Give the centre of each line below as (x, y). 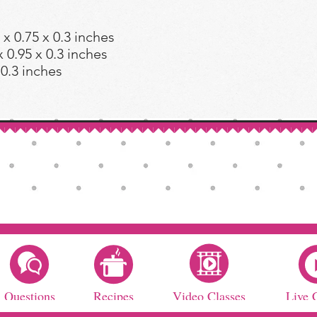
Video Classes (209, 295)
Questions (29, 295)
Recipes (113, 295)
